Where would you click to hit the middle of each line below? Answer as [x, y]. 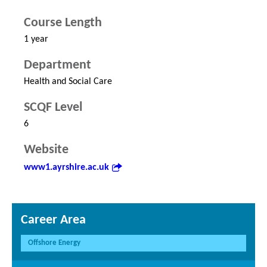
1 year [36, 40]
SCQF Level [53, 108]
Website [46, 150]
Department [58, 66]
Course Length [63, 23]
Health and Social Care [68, 82]
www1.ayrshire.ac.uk [66, 168]
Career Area [53, 221]
